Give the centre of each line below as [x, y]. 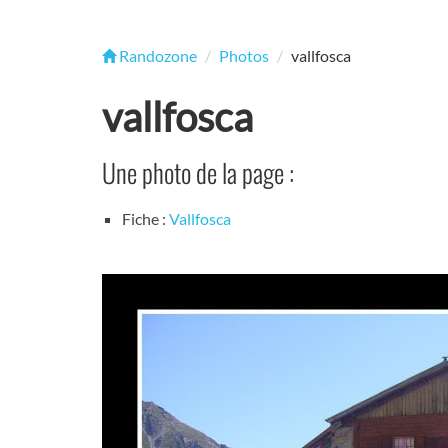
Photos [244, 55]
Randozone [156, 55]
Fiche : [145, 219]
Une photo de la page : [198, 172]
